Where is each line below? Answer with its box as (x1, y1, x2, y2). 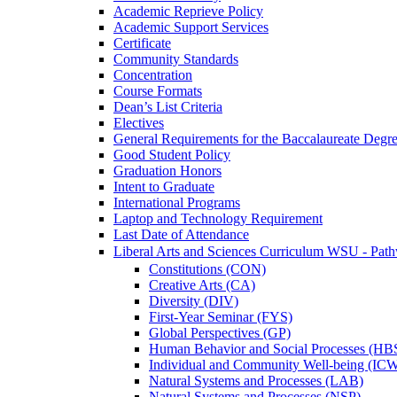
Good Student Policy (113, 146, 230, 162)
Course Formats (113, 82, 202, 98)
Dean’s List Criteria (113, 98, 222, 114)
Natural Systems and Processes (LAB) (149, 372, 363, 388)
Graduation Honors (113, 162, 222, 178)
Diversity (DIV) (149, 292, 238, 308)
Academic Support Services (113, 19, 269, 35)
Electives (113, 114, 164, 130)
